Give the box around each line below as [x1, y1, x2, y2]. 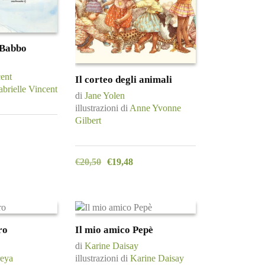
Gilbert [75, 115, 101, 125]
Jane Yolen [85, 90, 125, 101]
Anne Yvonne [130, 102, 181, 113]
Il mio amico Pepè [75, 224, 153, 235]
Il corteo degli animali [75, 73, 172, 85]
